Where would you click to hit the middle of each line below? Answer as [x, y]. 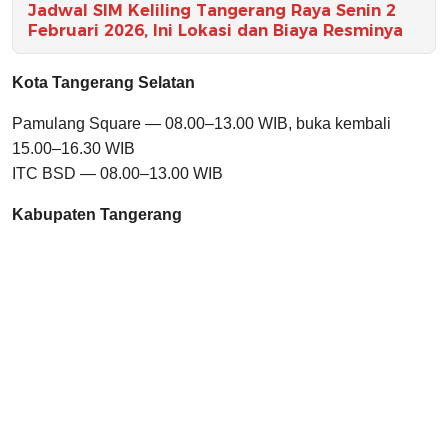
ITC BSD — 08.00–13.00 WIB [117, 174]
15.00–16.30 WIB [73, 149]
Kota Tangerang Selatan [103, 83]
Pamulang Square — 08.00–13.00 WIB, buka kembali [201, 124]
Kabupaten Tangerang [97, 215]
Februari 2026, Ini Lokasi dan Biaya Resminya [215, 31]
